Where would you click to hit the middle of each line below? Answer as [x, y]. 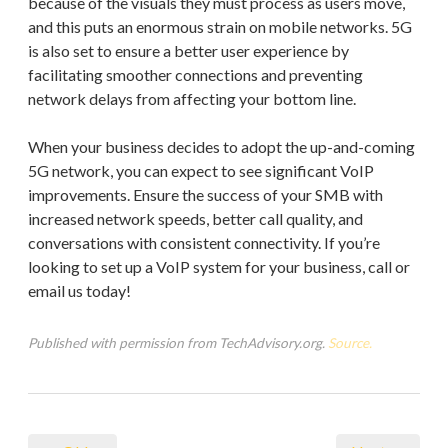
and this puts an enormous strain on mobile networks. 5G [220, 26]
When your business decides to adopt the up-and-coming [221, 146]
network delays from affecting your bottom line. [192, 98]
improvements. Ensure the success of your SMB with [205, 194]
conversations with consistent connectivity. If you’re [204, 242]
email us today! [79, 290]
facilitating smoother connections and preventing [195, 74]
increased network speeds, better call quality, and [195, 218]
